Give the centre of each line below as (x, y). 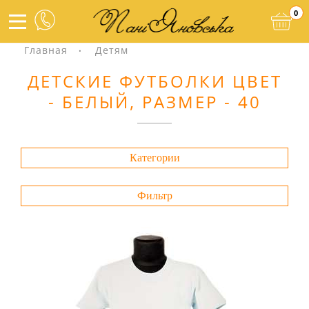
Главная (46, 50)
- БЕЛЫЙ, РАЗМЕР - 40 (154, 102)
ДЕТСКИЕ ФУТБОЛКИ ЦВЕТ (154, 81)
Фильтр (154, 196)
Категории (154, 158)
